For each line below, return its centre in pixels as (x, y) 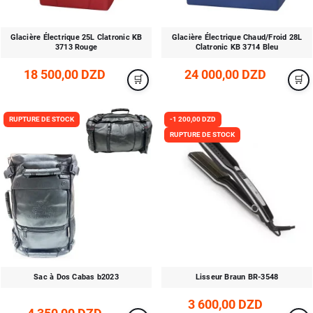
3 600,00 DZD (225, 304)
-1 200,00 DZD (193, 119)
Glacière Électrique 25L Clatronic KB (76, 37)
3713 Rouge (76, 47)
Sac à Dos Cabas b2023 (76, 277)
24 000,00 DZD (225, 74)
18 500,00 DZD (64, 74)
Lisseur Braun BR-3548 (237, 277)
